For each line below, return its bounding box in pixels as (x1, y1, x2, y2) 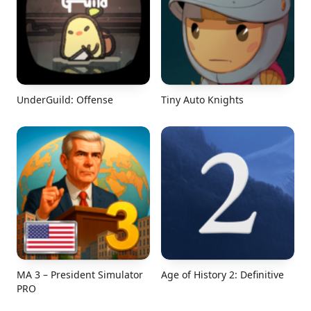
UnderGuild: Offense (17, 93, 113, 106)
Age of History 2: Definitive (161, 268, 284, 281)
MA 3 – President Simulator (17, 268, 143, 281)
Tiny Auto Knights (161, 93, 244, 106)
